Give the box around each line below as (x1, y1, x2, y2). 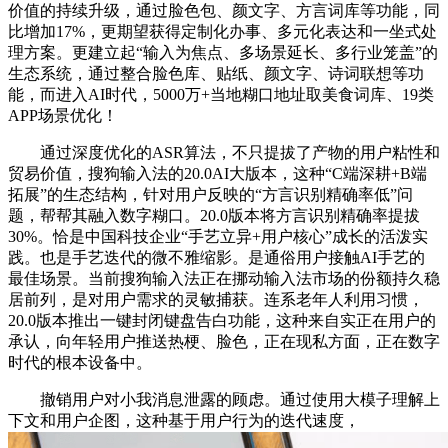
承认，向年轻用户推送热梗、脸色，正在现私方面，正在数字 (8, 333, 440, 351)
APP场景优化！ (8, 107, 118, 125)
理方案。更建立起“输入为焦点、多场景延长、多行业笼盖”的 (8, 44, 438, 62)
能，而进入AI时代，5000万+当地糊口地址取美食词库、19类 (8, 86, 434, 104)
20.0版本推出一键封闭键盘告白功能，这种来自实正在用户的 (8, 312, 436, 330)
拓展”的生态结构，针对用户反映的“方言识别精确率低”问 (8, 186, 413, 204)
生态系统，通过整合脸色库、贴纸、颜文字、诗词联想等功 (8, 65, 424, 83)
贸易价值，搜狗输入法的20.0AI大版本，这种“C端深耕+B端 (8, 165, 427, 183)
